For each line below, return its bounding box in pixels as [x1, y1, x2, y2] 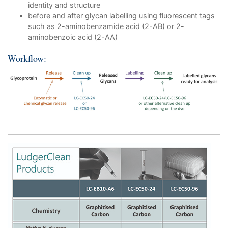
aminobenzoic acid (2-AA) [28, 33, 118, 41]
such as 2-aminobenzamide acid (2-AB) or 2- [28, 22, 184, 31]
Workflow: [8, 52, 46, 64]
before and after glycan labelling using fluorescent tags [28, 11, 215, 20]
